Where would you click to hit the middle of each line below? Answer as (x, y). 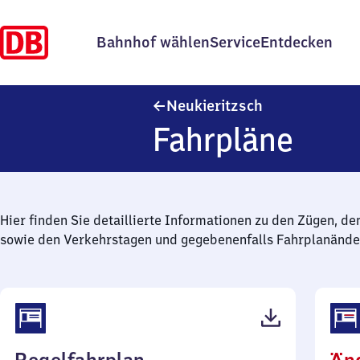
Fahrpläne (223, 139)
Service (235, 42)
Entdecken (297, 42)
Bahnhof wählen (153, 42)
